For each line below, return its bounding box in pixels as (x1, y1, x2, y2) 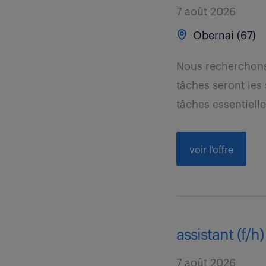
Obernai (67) (190, 30, 256, 41)
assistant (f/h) (176, 227, 264, 243)
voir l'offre (189, 145, 234, 155)
